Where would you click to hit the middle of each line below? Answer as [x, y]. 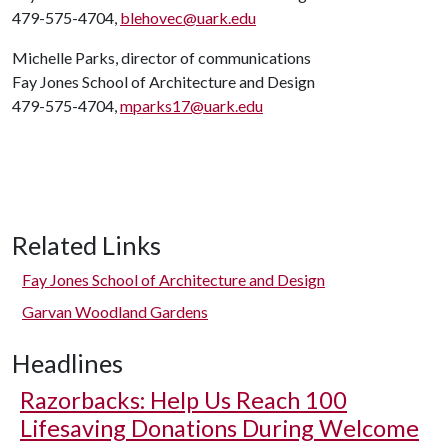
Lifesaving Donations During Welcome [219, 428]
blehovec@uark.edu [188, 17]
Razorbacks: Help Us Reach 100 [183, 400]
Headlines [67, 363]
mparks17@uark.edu [191, 105]
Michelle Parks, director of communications [161, 57]
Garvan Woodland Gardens [115, 311]
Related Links [86, 245]
